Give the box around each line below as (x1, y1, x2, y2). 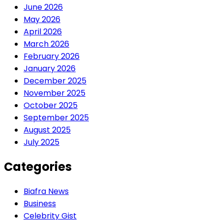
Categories (4, 159, 72, 175)
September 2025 (24, 112, 89, 124)
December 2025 (24, 75, 86, 87)
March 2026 (24, 38, 69, 50)
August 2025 (24, 124, 71, 136)
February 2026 (24, 51, 80, 62)
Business (24, 198, 56, 209)
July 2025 (24, 137, 59, 148)
